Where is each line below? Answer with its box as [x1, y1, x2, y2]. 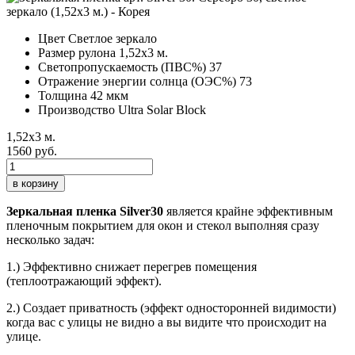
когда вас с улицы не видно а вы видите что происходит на [6, 315, 326, 329]
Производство [38, 102, 115, 116]
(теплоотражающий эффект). [6, 273, 165, 288]
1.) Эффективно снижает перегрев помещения [6, 259, 257, 273]
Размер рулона [38, 45, 116, 59]
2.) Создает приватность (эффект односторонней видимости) [6, 300, 336, 315]
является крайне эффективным [166, 204, 333, 218]
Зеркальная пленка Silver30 [6, 204, 166, 218]
